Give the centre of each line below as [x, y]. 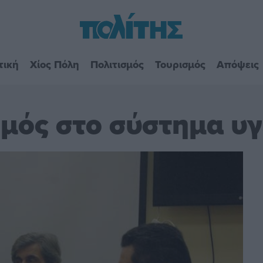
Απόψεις [237, 64]
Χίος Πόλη [54, 64]
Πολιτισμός [117, 64]
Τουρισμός [180, 64]
